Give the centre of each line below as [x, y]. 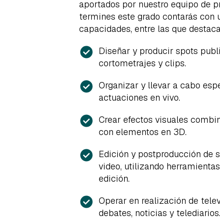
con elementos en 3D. [143, 132]
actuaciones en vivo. [139, 97]
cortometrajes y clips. [142, 63]
